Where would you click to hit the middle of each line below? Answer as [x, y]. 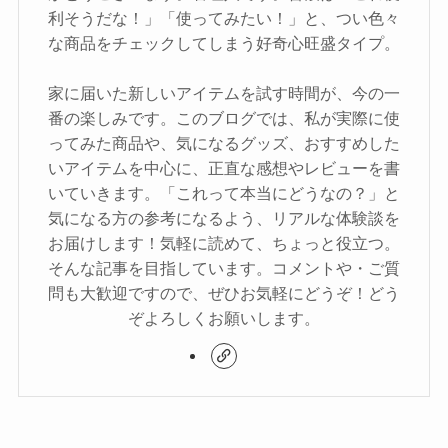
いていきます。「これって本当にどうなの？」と [224, 193]
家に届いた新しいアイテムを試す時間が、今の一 [224, 93]
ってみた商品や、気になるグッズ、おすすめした [224, 143]
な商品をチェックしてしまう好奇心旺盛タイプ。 [224, 43]
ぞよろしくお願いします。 [224, 318]
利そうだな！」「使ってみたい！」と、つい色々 [224, 18]
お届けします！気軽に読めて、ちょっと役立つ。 [224, 243]
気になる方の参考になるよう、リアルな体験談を [224, 218]
